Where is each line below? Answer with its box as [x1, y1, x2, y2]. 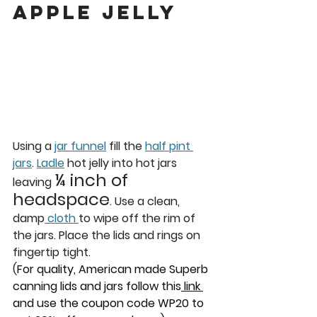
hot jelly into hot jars [64, 155, 180, 171]
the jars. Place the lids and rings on [13, 227, 203, 243]
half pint [145, 138, 193, 154]
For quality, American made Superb [17, 261, 211, 277]
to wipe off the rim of [79, 210, 198, 226]
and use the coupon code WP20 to [13, 295, 207, 311]
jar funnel [54, 138, 106, 154]
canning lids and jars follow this [13, 278, 181, 294]
